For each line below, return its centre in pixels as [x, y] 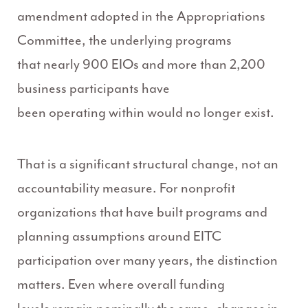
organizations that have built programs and [142, 212]
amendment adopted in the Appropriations [141, 16]
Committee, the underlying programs [124, 41]
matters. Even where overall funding [121, 285]
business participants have [93, 89]
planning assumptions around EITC [119, 236]
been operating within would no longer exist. [146, 113]
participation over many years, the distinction [147, 261]
